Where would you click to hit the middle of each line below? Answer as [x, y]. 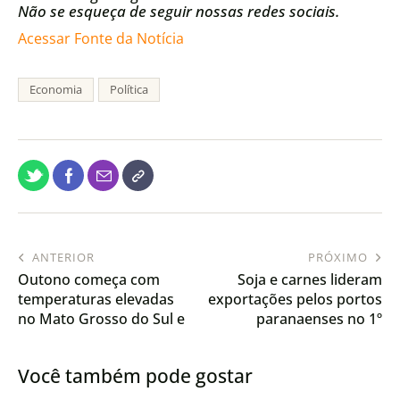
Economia [56, 90]
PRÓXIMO [338, 257]
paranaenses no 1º [319, 318]
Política [129, 90]
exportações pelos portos [295, 299]
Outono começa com [89, 279]
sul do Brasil [59, 338]
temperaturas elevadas [96, 299]
